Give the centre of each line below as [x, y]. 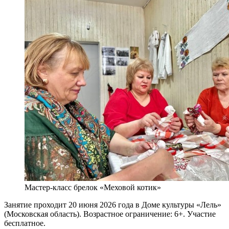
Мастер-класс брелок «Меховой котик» [93, 187]
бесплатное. [25, 223]
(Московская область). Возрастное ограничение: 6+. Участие [110, 214]
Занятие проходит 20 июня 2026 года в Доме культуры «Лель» [113, 204]
